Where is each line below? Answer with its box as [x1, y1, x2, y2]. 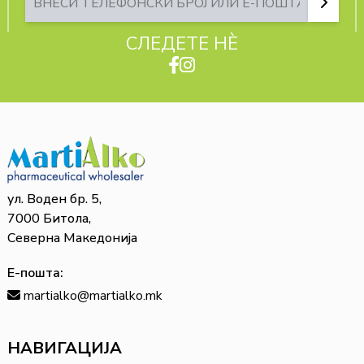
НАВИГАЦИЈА [6, 337, 122, 360]
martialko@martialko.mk [23, 287, 162, 305]
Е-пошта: [6, 264, 63, 283]
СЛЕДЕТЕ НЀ [125, 31, 238, 56]
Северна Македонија [6, 229, 137, 248]
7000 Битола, [6, 210, 91, 228]
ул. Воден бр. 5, [6, 190, 102, 209]
